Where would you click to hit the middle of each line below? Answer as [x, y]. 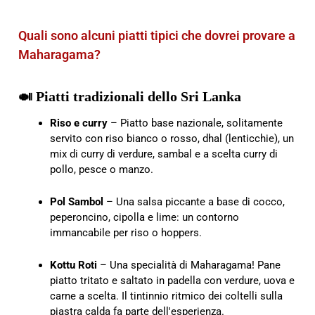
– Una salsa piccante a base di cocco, [194, 201]
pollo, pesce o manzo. [102, 169]
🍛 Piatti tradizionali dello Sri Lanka [130, 97]
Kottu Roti [73, 265]
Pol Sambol [77, 201]
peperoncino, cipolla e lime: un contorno [144, 217]
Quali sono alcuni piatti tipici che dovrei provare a [157, 36]
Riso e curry [79, 123]
